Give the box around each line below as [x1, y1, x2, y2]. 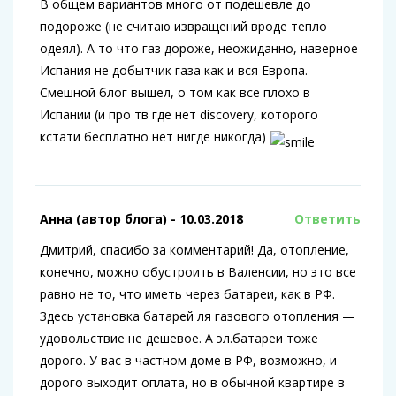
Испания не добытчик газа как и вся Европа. [40, 61, 308, 79]
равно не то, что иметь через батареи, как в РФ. [40, 286, 335, 303]
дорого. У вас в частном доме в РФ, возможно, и [40, 352, 337, 369]
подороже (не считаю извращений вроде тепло [40, 17, 327, 34]
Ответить [294, 210, 361, 228]
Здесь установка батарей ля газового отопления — [40, 308, 355, 325]
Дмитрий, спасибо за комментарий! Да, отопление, [40, 241, 349, 259]
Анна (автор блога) [40, 210, 167, 228]
